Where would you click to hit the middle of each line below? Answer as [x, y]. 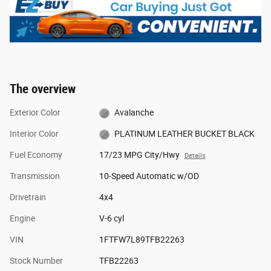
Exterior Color [35, 113]
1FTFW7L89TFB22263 [142, 240]
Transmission [35, 176]
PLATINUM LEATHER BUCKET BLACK [185, 134]
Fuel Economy [36, 155]
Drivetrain [28, 198]
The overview [43, 89]
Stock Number [36, 261]
